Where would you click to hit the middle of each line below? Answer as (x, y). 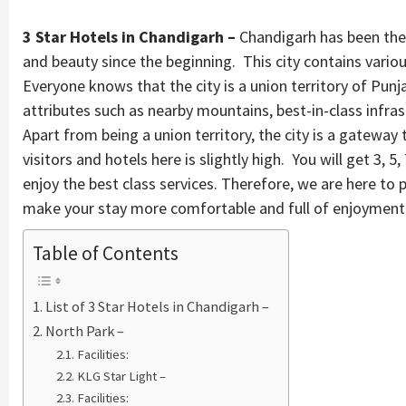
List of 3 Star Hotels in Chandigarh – (158, 306)
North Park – (85, 330)
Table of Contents (106, 253)
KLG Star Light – (121, 376)
